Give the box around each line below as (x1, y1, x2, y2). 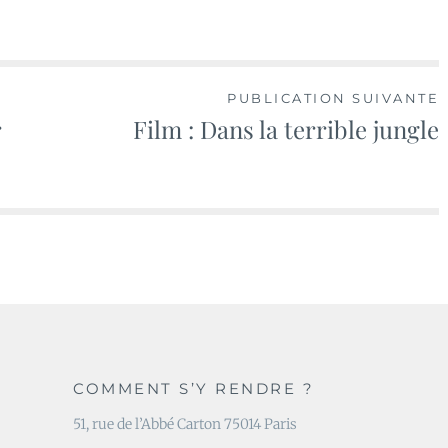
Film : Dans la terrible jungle (133, 112, 439, 145)
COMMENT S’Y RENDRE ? (73, 379, 314, 399)
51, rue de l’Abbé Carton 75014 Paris (73, 415, 297, 434)
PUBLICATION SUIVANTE (227, 89, 439, 106)
